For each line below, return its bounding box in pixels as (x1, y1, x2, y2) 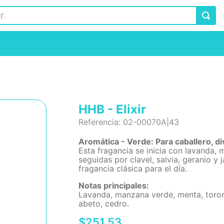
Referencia (78, 117, 119, 127)
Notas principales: (78, 180, 149, 190)
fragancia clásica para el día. (78, 163, 187, 173)
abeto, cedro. (78, 198, 129, 208)
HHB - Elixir (78, 102, 146, 116)
